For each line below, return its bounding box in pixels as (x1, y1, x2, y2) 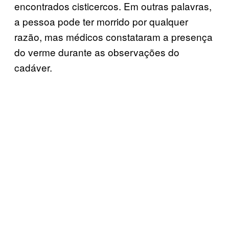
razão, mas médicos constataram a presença (14, 29, 213, 43)
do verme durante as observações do (14, 44, 179, 59)
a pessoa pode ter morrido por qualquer (14, 14, 188, 28)
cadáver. (14, 60, 52, 74)
